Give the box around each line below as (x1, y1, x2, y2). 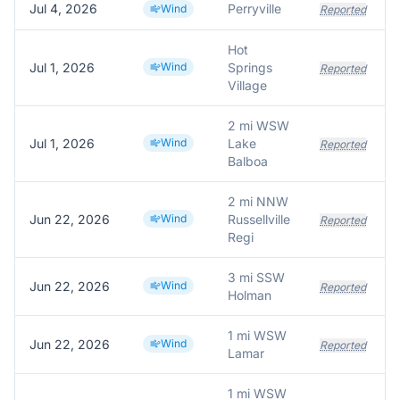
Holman (228, 287, 271, 303)
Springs (228, 60, 272, 75)
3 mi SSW (228, 270, 285, 285)
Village (228, 78, 267, 93)
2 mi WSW (228, 118, 289, 133)
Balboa (228, 154, 268, 169)
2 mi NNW (228, 194, 288, 209)
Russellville (228, 212, 290, 227)
